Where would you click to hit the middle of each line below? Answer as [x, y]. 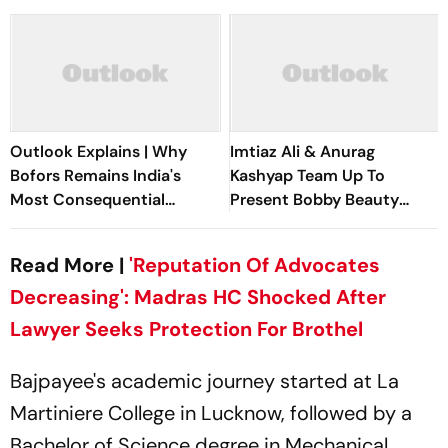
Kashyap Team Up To [307, 175]
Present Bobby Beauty [314, 199]
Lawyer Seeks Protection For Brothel [186, 329]
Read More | [69, 265]
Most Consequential [87, 199]
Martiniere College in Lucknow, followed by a [211, 413]
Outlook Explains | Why [98, 151]
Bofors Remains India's [95, 175]
